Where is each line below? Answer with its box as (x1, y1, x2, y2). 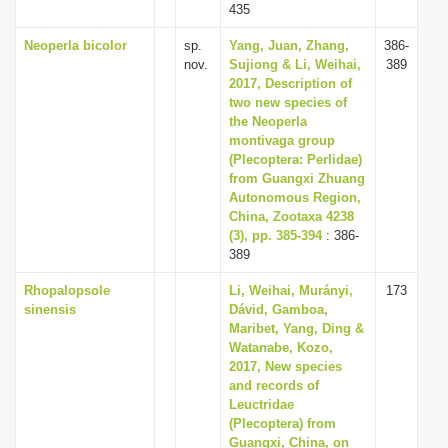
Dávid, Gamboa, (229, 302, 328, 317)
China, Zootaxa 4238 (229, 209, 354, 224)
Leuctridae (229, 397, 294, 412)
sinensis (24, 302, 76, 317)
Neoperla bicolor (24, 38, 127, 53)
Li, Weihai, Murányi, (229, 283, 353, 298)
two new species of (229, 95, 347, 110)
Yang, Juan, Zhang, (229, 38, 349, 53)
